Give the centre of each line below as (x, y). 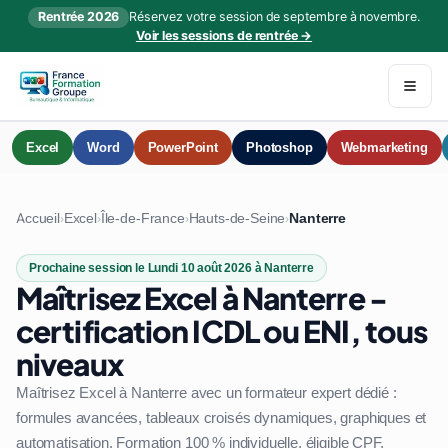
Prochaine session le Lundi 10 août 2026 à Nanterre (171, 268)
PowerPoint (182, 147)
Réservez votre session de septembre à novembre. (274, 17)
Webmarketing (384, 147)
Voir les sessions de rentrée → (224, 36)
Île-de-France (142, 218)
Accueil (38, 218)
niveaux (69, 364)
